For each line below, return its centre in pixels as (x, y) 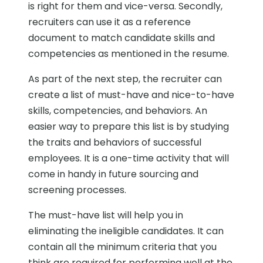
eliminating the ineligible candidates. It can (126, 231)
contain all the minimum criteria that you (122, 247)
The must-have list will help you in (106, 215)
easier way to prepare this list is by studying (129, 127)
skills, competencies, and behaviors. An (118, 111)
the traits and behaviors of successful (115, 143)
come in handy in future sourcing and (113, 174)
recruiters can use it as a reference (109, 22)
